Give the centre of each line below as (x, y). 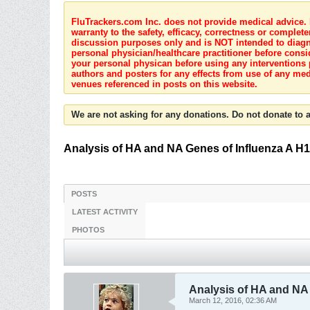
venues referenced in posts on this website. (164, 84)
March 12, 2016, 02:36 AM (233, 300)
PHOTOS (88, 230)
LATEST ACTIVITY (105, 212)
